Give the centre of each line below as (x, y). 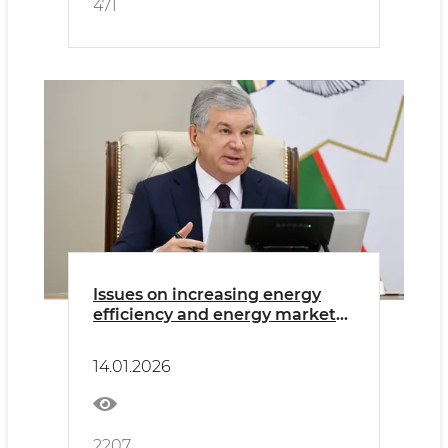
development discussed (191, 334)
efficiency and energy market (214, 314)
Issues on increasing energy (207, 294)
